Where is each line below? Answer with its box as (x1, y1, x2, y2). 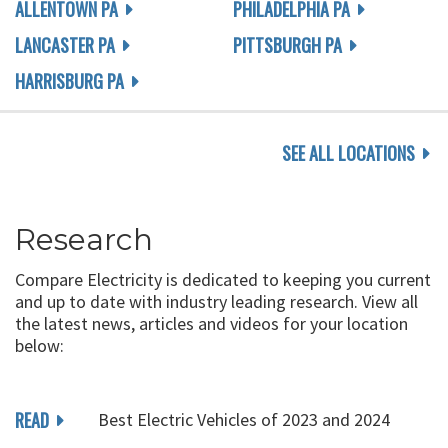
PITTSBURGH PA (233, 32, 342, 58)
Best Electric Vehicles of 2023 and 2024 (98, 408, 390, 431)
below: (15, 334, 64, 357)
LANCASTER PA (15, 32, 115, 58)
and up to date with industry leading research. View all (15, 290, 418, 313)
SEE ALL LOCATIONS (282, 140, 415, 166)
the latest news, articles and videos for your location (15, 312, 408, 335)
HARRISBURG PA (15, 68, 124, 94)
